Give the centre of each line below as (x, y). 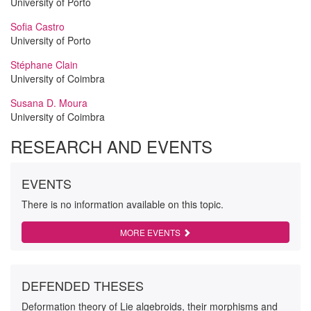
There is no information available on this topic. (123, 204)
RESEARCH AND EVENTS (111, 146)
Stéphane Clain (44, 65)
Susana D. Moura (49, 103)
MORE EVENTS (151, 232)
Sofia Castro (37, 26)
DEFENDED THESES (83, 285)
